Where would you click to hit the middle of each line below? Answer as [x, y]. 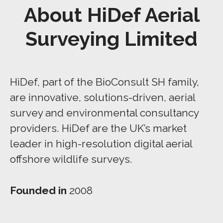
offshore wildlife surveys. [71, 159]
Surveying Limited [111, 39]
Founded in [40, 190]
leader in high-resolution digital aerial [101, 144]
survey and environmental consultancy [104, 113]
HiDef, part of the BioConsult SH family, [105, 82]
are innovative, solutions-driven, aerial [103, 97]
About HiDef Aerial [111, 15]
